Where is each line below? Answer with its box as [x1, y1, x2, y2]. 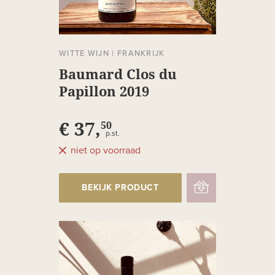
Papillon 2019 [59, 82, 149, 101]
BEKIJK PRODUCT [82, 184, 159, 193]
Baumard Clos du [59, 64, 177, 83]
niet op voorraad [71, 145, 141, 156]
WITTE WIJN [59, 48, 110, 59]
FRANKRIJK [117, 48, 165, 59]
